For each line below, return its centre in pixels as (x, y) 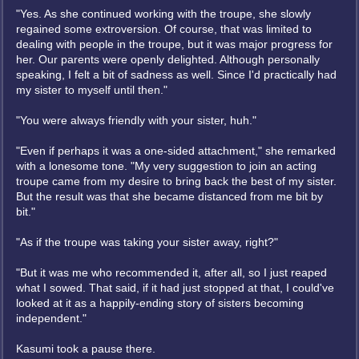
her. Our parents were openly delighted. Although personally (168, 59)
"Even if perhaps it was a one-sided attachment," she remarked (176, 151)
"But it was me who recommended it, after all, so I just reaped (171, 272)
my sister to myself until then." (92, 90)
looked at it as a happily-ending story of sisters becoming (160, 303)
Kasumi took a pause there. (86, 349)
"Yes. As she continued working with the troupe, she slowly (163, 14)
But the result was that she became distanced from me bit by (169, 196)
